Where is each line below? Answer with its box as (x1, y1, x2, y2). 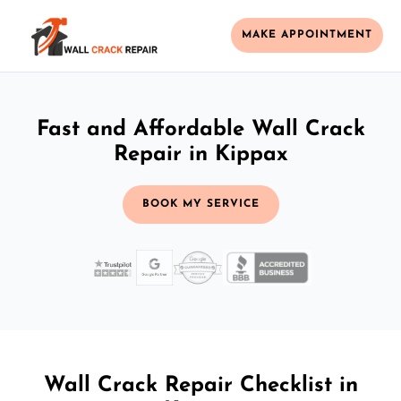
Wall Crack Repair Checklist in (43, 374, 358, 397)
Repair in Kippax (113, 143, 288, 166)
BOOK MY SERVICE (141, 198, 260, 209)
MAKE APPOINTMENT (242, 30, 372, 41)
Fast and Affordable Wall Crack (36, 118, 365, 141)
